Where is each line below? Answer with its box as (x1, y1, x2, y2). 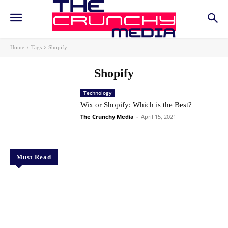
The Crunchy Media (80, 112, 134, 121)
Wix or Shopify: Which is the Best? (80, 101, 192, 109)
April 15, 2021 (141, 112, 177, 121)
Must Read (16, 153, 51, 161)
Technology (83, 89, 112, 97)
